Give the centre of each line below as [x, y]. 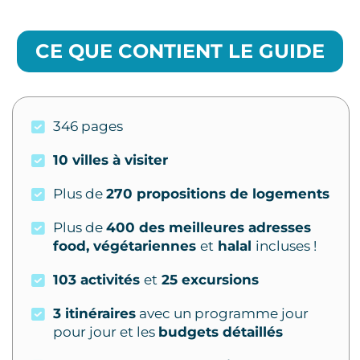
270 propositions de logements [218, 194]
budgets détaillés [221, 332]
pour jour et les [106, 332]
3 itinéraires [94, 314]
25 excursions [208, 280]
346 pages [88, 127]
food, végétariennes [127, 246]
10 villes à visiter [110, 160]
